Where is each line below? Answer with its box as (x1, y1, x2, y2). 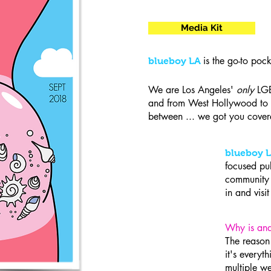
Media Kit (181, 22, 223, 33)
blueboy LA (148, 55, 201, 66)
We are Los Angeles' (148, 83, 237, 96)
